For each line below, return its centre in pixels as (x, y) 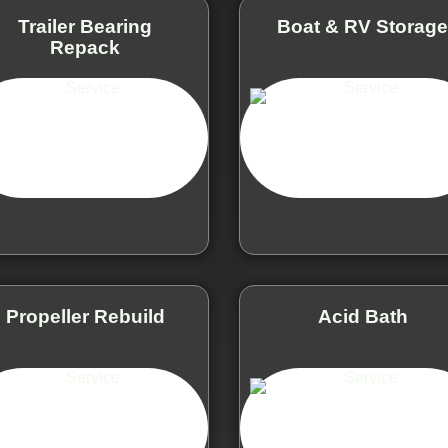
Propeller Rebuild (85, 316)
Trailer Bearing (85, 26)
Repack (85, 47)
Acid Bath (362, 316)
